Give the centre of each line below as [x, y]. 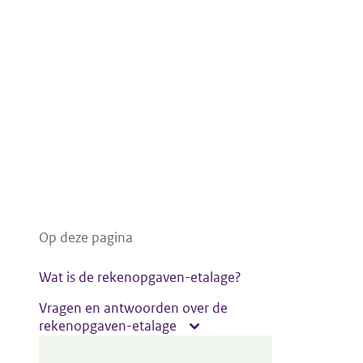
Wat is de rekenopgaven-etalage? [140, 277]
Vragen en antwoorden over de [133, 308]
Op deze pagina [86, 237]
